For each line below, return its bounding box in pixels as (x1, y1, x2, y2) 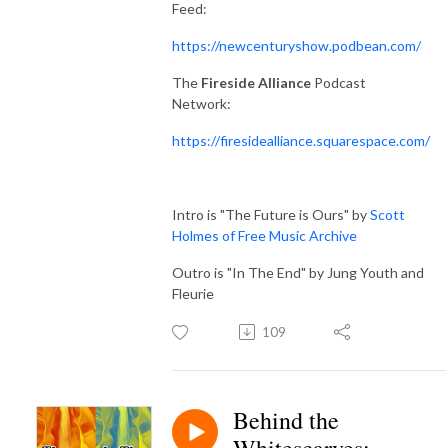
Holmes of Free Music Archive (172, 226, 357, 244)
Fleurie (172, 284, 214, 302)
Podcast (314, 73, 366, 91)
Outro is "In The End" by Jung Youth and (172, 263, 424, 281)
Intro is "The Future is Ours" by (172, 205, 370, 223)
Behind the (233, 403, 339, 436)
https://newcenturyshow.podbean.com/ (172, 36, 421, 54)
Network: (172, 94, 234, 112)
